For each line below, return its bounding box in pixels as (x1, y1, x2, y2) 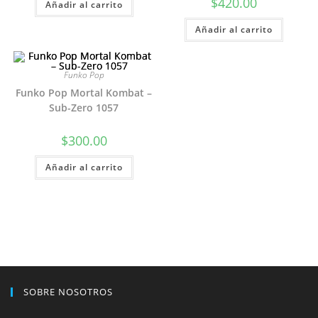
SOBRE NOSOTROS (23, 285, 113, 299)
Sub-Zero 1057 (49, 100, 119, 114)
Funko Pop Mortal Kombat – (16, 85, 153, 99)
